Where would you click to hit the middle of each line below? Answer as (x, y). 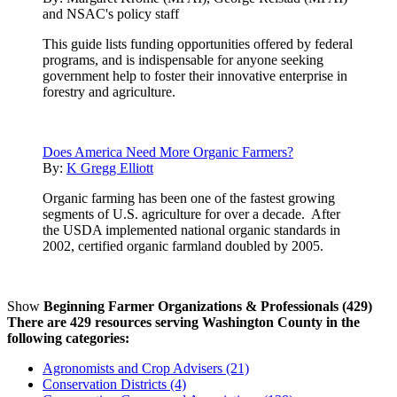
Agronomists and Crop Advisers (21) (146, 368)
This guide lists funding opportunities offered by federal (198, 43)
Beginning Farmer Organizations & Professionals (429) (208, 306)
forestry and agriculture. (109, 91)
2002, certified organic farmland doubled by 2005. (183, 245)
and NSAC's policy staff (111, 13)
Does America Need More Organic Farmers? (168, 152)
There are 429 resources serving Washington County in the (183, 322)
